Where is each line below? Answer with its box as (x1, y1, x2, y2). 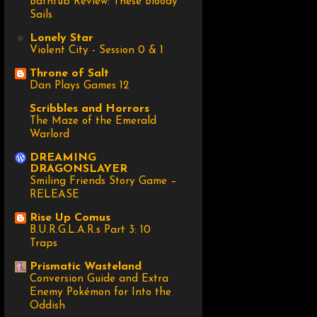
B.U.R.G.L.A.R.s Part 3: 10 (30, 225, 151, 236)
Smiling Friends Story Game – (30, 176, 177, 188)
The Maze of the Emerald (30, 116, 156, 127)
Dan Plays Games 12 (30, 81, 129, 92)
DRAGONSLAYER (30, 163, 127, 175)
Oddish (30, 301, 65, 312)
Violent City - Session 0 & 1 (30, 45, 163, 57)
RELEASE (30, 190, 79, 201)
